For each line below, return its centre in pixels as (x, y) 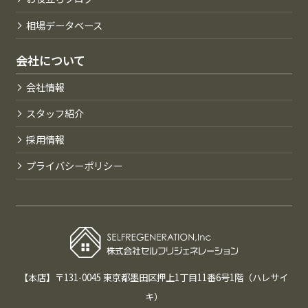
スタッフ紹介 (55, 113)
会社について (50, 60)
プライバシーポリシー (75, 166)
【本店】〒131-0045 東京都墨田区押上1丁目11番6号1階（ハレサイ (154, 277)
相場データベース (65, 25)
